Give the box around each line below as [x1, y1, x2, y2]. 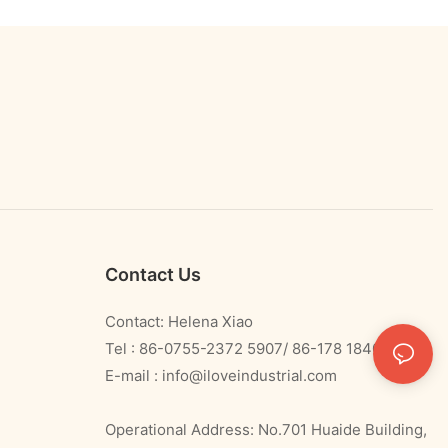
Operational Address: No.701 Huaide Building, [104, 419, 427, 439]
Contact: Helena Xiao [104, 311, 253, 331]
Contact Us [104, 263, 201, 285]
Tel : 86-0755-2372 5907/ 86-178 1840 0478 [104, 338, 430, 358]
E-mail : [104, 365, 162, 385]
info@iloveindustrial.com [161, 365, 337, 385]
